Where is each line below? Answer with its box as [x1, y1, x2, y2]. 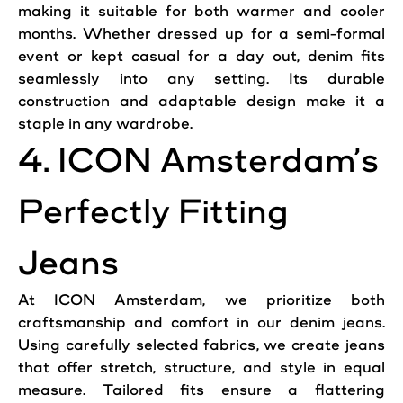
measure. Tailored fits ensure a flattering [18, 381, 385, 399]
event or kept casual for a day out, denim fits [18, 48, 385, 65]
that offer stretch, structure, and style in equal [18, 359, 385, 376]
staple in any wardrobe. [18, 115, 193, 132]
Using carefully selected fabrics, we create [18, 336, 345, 354]
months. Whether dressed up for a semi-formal [18, 25, 385, 42]
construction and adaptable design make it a [18, 93, 385, 110]
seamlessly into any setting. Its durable [18, 70, 385, 87]
